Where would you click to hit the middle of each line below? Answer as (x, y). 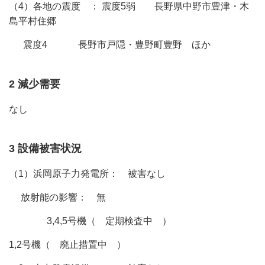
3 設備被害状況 (56, 148)
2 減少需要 (40, 84)
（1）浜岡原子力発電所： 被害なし (87, 174)
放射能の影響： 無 (57, 197)
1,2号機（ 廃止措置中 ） (67, 245)
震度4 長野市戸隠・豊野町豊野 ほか (110, 45)
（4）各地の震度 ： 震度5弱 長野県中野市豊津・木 (129, 6)
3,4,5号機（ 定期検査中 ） (90, 221)
